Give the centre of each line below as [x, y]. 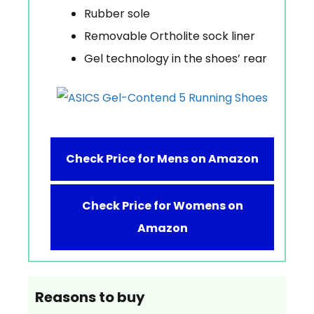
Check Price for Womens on [162, 205]
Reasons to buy [90, 297]
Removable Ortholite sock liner [170, 36]
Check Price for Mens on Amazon [162, 158]
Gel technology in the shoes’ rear [176, 58]
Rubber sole [117, 13]
